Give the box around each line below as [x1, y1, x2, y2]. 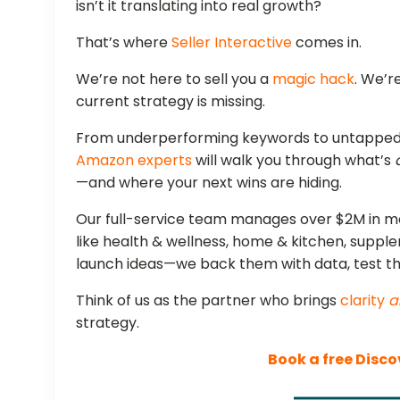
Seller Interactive [171, 31, 293, 53]
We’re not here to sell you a [76, 68, 273, 89]
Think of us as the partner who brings [76, 289, 341, 311]
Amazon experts [76, 149, 193, 171]
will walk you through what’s [192, 149, 396, 171]
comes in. [292, 31, 362, 53]
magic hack [272, 68, 355, 89]
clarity [340, 289, 389, 311]
